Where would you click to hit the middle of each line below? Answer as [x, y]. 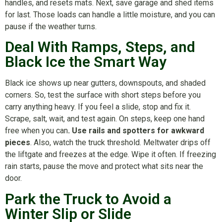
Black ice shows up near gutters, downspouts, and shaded [105, 83]
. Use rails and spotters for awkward [136, 131]
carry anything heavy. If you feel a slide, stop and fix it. [98, 107]
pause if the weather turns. [51, 26]
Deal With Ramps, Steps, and [100, 47]
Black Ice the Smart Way [86, 62]
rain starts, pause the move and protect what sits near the [104, 166]
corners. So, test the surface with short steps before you [103, 95]
